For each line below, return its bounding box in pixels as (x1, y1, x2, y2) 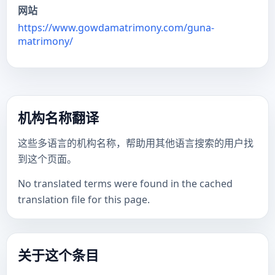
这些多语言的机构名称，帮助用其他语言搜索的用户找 (18, 136, 254, 150)
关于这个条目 (18, 246, 99, 264)
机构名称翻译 (18, 108, 99, 126)
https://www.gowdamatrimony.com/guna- (18, 21, 214, 34)
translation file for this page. (18, 193, 150, 206)
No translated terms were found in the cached (18, 177, 233, 190)
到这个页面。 (18, 152, 77, 166)
